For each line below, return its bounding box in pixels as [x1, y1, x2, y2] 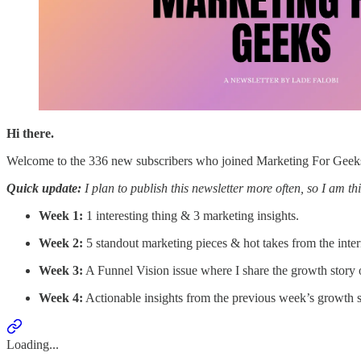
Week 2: [39, 236, 83, 251]
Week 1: [39, 209, 83, 223]
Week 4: [39, 291, 83, 305]
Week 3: [39, 263, 83, 278]
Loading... [6, 338, 59, 352]
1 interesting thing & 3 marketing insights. [83, 209, 299, 223]
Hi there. [6, 127, 54, 141]
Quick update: [6, 181, 81, 196]
